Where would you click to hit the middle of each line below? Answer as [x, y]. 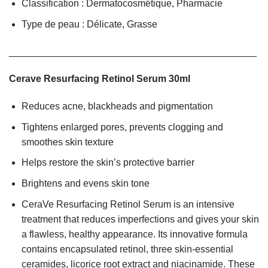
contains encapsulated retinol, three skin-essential [127, 249]
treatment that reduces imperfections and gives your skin [140, 219]
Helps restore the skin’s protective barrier [108, 163]
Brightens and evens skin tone [85, 184]
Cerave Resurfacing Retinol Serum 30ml [100, 79]
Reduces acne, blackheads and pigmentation [117, 106]
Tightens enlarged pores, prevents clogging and [122, 127]
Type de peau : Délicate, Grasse [89, 24]
